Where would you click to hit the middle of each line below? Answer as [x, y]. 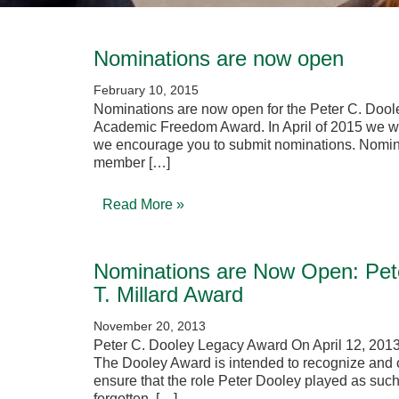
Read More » [143, 204]
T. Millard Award [168, 294]
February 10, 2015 [146, 90]
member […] [132, 162]
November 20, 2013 [150, 326]
